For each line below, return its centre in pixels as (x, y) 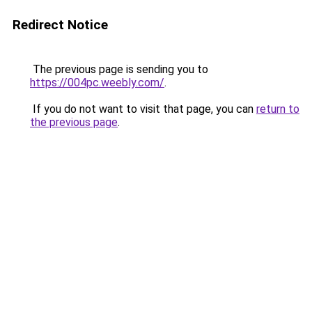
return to (278, 109)
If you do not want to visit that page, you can (143, 109)
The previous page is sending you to (119, 69)
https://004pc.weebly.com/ (97, 83)
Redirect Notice (60, 25)
